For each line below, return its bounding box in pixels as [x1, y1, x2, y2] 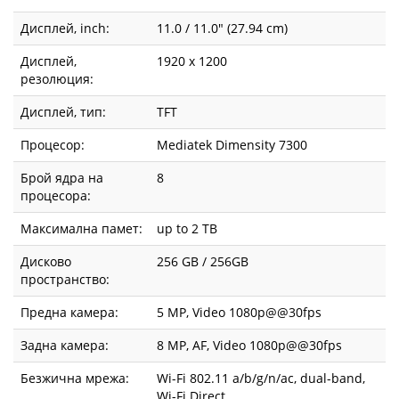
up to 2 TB [157, 220, 217, 238]
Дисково [20, 253, 71, 271]
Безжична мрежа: [20, 370, 129, 387]
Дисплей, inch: [20, 20, 110, 37]
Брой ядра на [20, 169, 103, 187]
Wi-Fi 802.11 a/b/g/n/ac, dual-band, [157, 370, 365, 387]
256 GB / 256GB [157, 253, 248, 271]
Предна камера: [20, 304, 118, 322]
